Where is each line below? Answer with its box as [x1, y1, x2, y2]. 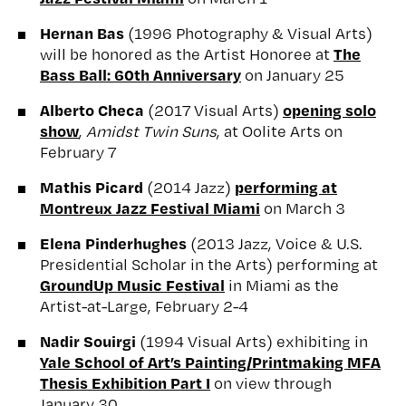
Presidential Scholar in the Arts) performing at [40, 254, 378, 274]
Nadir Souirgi [40, 330, 140, 351]
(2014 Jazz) [143, 177, 235, 197]
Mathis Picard [40, 176, 143, 197]
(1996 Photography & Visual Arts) [128, 23, 372, 43]
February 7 [40, 141, 116, 161]
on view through [210, 372, 332, 392]
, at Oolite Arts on [217, 121, 343, 140]
